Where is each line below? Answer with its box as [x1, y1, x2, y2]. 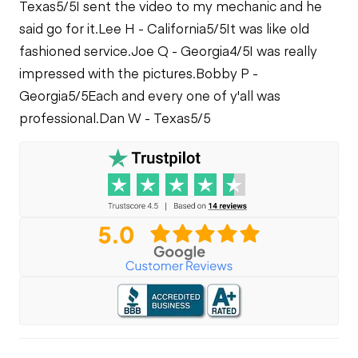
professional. [19, 108, 99, 126]
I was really [249, 41, 317, 59]
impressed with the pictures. [19, 63, 196, 82]
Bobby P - [196, 63, 258, 82]
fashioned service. [19, 41, 131, 59]
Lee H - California [98, 18, 206, 37]
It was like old [226, 18, 309, 37]
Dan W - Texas [99, 108, 190, 126]
